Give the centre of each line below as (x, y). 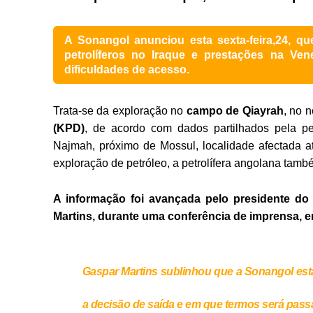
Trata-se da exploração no (120, 111)
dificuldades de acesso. (127, 70)
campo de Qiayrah (235, 111)
